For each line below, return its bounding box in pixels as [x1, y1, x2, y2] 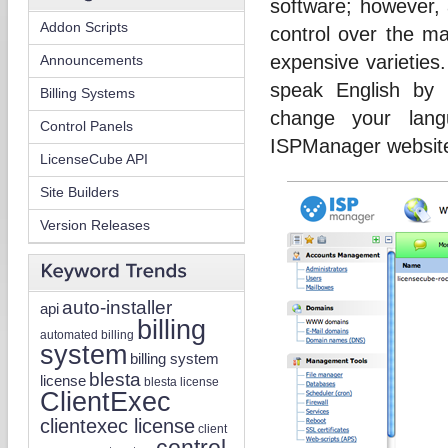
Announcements [40, 51, 143, 68]
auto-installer [62, 295, 172, 318]
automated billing [40, 327, 134, 341]
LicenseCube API [40, 150, 148, 167]
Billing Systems [40, 84, 135, 101]
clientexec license [40, 414, 195, 437]
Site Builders [40, 183, 119, 200]
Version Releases [40, 216, 150, 233]
